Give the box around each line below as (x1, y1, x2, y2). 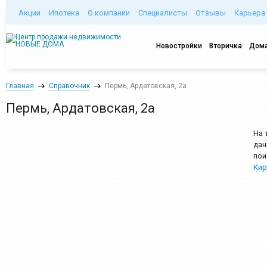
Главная (6, 82, 34, 90)
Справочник (49, 82, 90, 90)
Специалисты (138, 8, 187, 17)
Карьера (234, 8, 265, 17)
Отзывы (195, 8, 226, 17)
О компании (88, 8, 130, 17)
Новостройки (156, 42, 202, 50)
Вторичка (209, 42, 242, 50)
